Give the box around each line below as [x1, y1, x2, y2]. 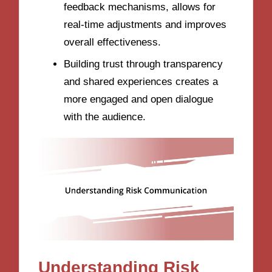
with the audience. [64, 110, 146, 123]
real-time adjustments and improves [64, 18, 226, 30]
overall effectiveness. [64, 36, 161, 48]
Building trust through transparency [64, 58, 223, 70]
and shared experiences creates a [64, 75, 218, 87]
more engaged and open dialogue [64, 93, 213, 105]
